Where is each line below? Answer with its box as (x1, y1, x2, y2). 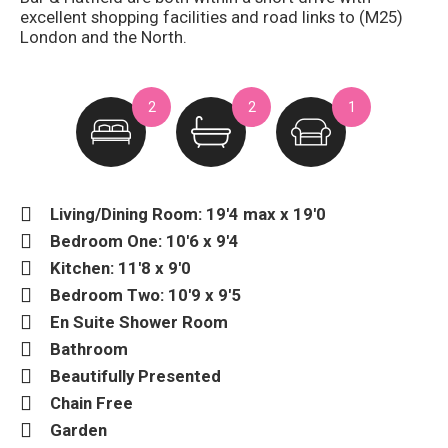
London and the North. (20, 26, 187, 47)
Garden (50, 419, 107, 440)
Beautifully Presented (50, 365, 221, 386)
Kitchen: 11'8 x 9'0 (50, 257, 191, 278)
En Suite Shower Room (50, 311, 228, 332)
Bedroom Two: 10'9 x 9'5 (50, 284, 241, 305)
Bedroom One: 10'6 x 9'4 (50, 230, 239, 251)
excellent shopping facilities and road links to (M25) (20, 6, 403, 27)
